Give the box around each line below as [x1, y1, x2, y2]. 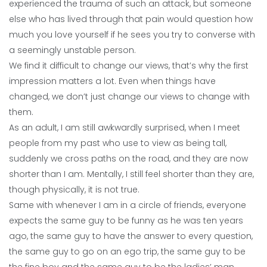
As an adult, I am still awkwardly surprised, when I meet [9, 122, 240, 133]
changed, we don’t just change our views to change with [9, 91, 250, 103]
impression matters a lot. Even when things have [9, 75, 216, 87]
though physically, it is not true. [9, 184, 139, 195]
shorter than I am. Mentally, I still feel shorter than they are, [9, 168, 254, 180]
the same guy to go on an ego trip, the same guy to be [9, 246, 246, 257]
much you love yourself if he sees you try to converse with [9, 29, 255, 41]
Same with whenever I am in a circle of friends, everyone [9, 199, 246, 211]
